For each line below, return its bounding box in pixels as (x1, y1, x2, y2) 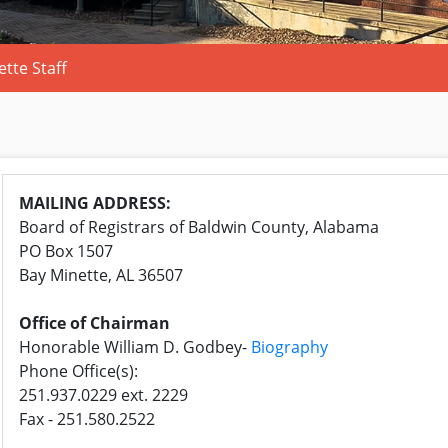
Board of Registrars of (19, 216, 188, 239)
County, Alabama (247, 216, 379, 239)
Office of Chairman (19, 312, 170, 335)
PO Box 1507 (19, 240, 113, 263)
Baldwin (188, 216, 247, 239)
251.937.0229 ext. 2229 (19, 384, 188, 407)
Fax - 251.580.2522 (19, 408, 155, 431)
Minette (50, 264, 108, 287)
